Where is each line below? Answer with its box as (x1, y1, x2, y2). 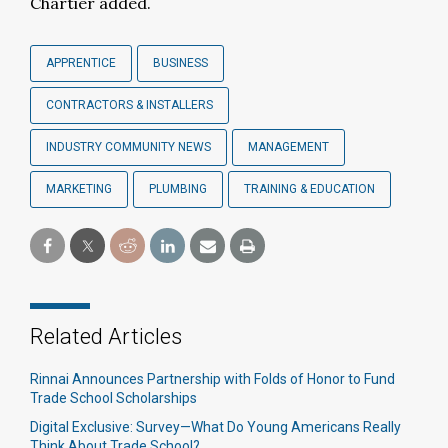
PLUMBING (149, 182, 207, 196)
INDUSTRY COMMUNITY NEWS (46, 140, 211, 154)
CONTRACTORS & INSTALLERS (46, 98, 213, 112)
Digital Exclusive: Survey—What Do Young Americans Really (30, 419, 401, 435)
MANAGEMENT (248, 140, 329, 154)
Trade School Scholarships (30, 390, 197, 406)
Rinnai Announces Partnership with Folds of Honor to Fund (30, 371, 395, 387)
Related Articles (30, 324, 182, 349)
